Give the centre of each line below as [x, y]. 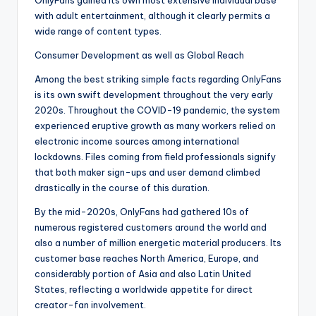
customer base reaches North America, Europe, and [147, 259]
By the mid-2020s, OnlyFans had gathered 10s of [142, 212]
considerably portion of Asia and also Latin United [143, 274]
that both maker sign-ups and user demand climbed [147, 172]
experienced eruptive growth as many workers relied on [155, 126]
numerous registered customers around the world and [151, 227]
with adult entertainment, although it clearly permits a [152, 16]
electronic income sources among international [137, 141]
